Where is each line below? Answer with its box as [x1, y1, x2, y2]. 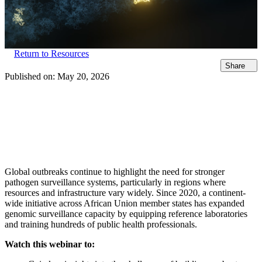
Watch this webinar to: [5, 239, 95, 250]
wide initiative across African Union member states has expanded [5, 198, 244, 209]
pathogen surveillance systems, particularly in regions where [5, 177, 226, 188]
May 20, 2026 [57, 71, 109, 82]
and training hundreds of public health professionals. [5, 219, 197, 230]
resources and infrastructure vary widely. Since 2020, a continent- [5, 188, 246, 198]
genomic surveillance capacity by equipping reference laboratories [5, 209, 247, 219]
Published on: [5, 71, 57, 82]
